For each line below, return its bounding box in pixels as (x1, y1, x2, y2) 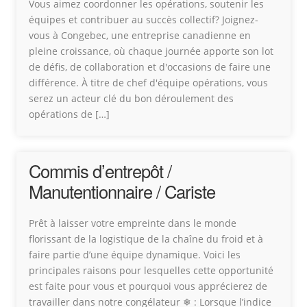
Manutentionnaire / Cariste (29, 179, 215, 204)
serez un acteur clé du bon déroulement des (29, 92, 234, 105)
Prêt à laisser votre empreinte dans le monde (29, 217, 236, 230)
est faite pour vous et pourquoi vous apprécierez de (29, 280, 267, 293)
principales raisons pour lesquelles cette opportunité (29, 264, 273, 277)
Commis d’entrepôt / (29, 158, 171, 183)
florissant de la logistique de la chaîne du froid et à (29, 232, 263, 245)
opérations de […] (29, 108, 110, 121)
